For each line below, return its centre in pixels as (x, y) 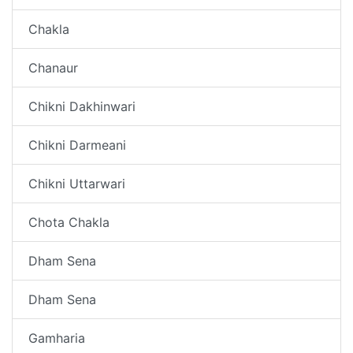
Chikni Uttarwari (77, 183)
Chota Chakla (69, 222)
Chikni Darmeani (77, 145)
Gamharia (57, 338)
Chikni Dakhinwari (82, 106)
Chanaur (53, 67)
